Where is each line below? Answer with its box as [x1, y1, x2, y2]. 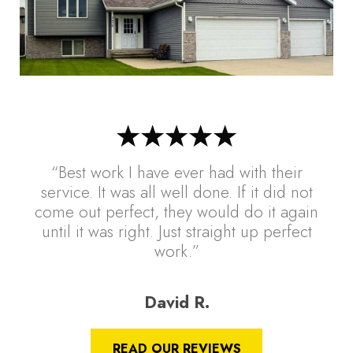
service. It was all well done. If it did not [40, 180, 313, 204]
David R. [143, 290, 210, 314]
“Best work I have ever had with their [50, 160, 303, 184]
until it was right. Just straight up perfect [41, 219, 312, 243]
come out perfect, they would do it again [35, 199, 318, 224]
